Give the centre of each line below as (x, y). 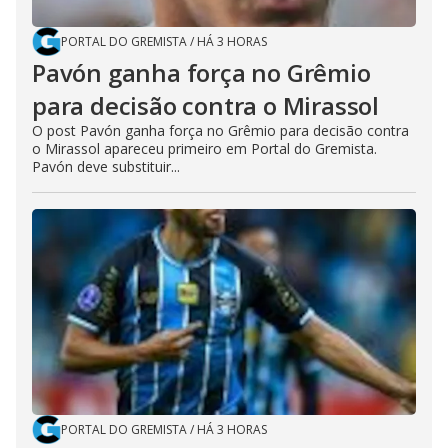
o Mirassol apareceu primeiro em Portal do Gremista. (204, 148)
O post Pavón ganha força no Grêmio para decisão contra (220, 130)
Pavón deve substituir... (106, 166)
